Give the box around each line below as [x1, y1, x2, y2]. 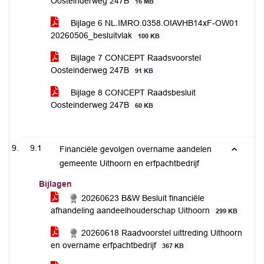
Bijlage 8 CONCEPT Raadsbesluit [68, 88, 196, 97]
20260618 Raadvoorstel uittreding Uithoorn [79, 228, 242, 237]
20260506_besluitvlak [51, 31, 134, 40]
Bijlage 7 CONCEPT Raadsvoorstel [68, 53, 201, 62]
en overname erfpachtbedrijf [51, 240, 159, 250]
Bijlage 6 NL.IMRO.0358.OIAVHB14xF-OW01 [68, 18, 239, 28]
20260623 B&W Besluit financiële [79, 193, 204, 203]
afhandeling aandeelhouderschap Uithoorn [51, 206, 212, 215]
